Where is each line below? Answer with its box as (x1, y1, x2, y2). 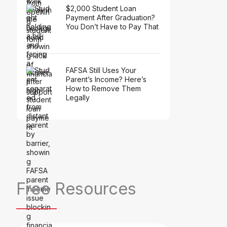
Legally (66, 93, 90, 102)
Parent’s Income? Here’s (66, 74, 146, 84)
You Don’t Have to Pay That (66, 22, 159, 31)
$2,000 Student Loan (66, 4, 136, 13)
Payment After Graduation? (66, 13, 155, 22)
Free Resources (16, 178, 136, 199)
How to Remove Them (66, 84, 141, 93)
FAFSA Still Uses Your (66, 65, 136, 74)
